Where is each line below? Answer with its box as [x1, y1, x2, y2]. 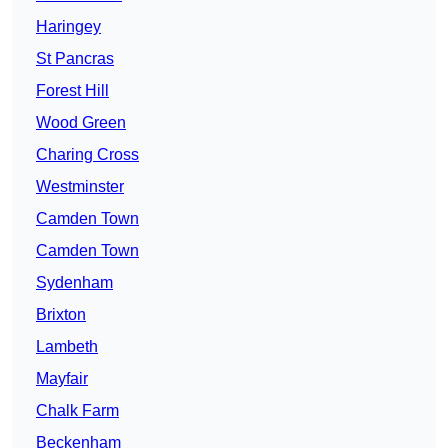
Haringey [36, 18, 101, 36]
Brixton [36, 306, 86, 324]
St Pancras [36, 50, 114, 68]
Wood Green [36, 114, 126, 132]
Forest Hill [36, 82, 109, 100]
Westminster [36, 178, 124, 196]
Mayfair [36, 370, 88, 388]
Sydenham [36, 274, 113, 292]
